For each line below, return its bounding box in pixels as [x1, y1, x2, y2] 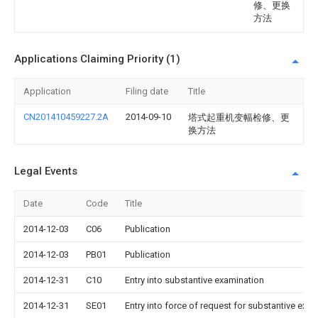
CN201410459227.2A [23, 111, 109, 122]
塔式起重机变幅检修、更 [188, 112, 290, 123]
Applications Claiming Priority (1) [14, 53, 180, 65]
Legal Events [14, 165, 77, 177]
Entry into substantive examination [125, 275, 264, 285]
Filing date [126, 86, 168, 97]
